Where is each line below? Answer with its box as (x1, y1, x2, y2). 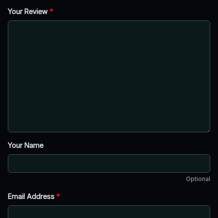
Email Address (8, 192, 56, 200)
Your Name (8, 141, 43, 149)
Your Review (8, 7, 50, 16)
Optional (186, 175, 210, 182)
